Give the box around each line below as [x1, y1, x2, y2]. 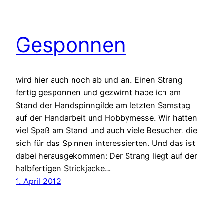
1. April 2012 [16, 176, 61, 186]
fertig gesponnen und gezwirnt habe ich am [16, 88, 181, 98]
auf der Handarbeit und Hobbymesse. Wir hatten [16, 113, 197, 123]
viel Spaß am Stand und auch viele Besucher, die [16, 126, 197, 136]
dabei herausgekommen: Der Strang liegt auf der [16, 151, 197, 161]
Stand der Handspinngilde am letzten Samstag [16, 100, 190, 110]
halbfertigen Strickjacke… [16, 163, 111, 174]
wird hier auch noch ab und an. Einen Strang [16, 75, 182, 85]
